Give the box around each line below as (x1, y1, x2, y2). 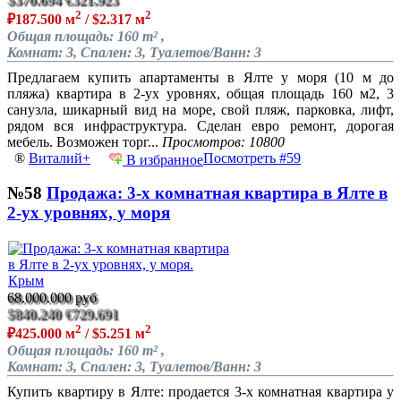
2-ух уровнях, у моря (7, 203, 170, 223)
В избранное (123, 152, 203, 168)
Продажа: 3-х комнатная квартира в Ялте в (47, 183, 388, 203)
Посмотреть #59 (203, 150, 301, 166)
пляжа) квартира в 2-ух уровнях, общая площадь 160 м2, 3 (7, 86, 394, 102)
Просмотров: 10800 (162, 134, 285, 150)
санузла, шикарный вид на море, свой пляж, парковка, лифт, (7, 102, 394, 118)
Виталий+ (29, 150, 90, 166)
